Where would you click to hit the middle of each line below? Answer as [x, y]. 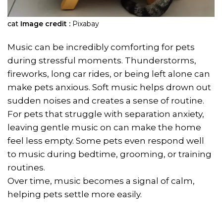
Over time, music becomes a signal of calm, [101, 181]
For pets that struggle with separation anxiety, [106, 114]
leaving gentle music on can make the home [104, 127]
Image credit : [45, 24]
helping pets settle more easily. [75, 194]
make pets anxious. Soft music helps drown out [109, 87]
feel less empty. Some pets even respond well [106, 140]
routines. [26, 167]
